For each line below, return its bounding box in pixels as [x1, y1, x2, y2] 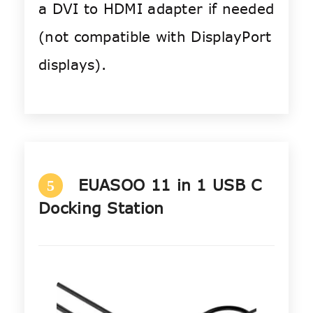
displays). [38, 55, 107, 75]
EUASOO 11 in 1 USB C [78, 174, 262, 196]
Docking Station [38, 197, 164, 219]
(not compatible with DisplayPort [38, 27, 272, 47]
